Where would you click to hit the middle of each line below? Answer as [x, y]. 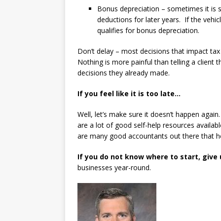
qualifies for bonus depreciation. [148, 30]
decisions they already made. [126, 73]
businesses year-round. [116, 167]
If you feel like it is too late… [129, 93]
